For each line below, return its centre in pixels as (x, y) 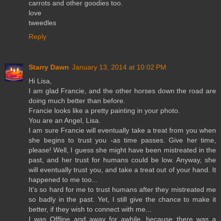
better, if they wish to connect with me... (90, 209)
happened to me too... (63, 180)
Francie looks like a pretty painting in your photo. (104, 111)
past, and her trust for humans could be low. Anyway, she (122, 160)
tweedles (42, 23)
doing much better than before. (77, 101)
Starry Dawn (49, 67)
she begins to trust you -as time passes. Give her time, (122, 140)
